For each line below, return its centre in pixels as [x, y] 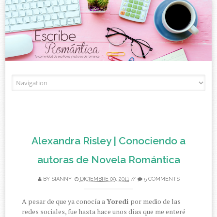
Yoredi [119, 201]
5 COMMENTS [162, 179]
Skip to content [132, 80]
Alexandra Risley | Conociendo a [108, 141]
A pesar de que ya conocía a [64, 201]
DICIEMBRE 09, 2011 [104, 179]
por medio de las [156, 201]
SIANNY [61, 179]
